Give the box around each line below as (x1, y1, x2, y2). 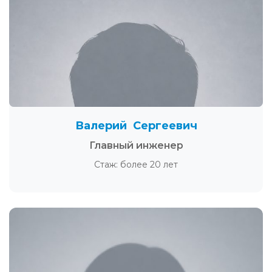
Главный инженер (89, 140, 183, 151)
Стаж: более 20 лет (94, 159, 178, 170)
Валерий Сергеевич (75, 119, 197, 132)
